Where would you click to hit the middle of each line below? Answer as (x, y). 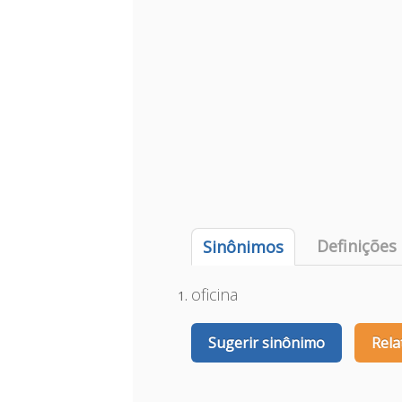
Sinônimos (244, 247)
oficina (215, 294)
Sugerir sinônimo (267, 343)
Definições (357, 246)
